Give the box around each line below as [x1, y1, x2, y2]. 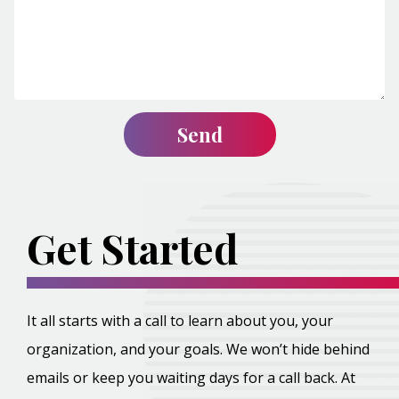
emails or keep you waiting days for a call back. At [27, 368, 355, 387]
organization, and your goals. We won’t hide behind [27, 339, 370, 359]
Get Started [27, 221, 238, 274]
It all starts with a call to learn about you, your [27, 311, 333, 330]
